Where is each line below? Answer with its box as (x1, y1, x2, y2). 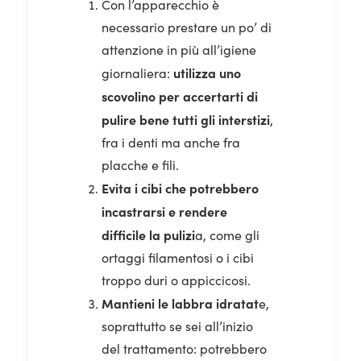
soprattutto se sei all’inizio (102, 317, 253, 334)
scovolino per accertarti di (102, 86, 258, 105)
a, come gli (195, 226, 259, 243)
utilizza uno (173, 63, 241, 81)
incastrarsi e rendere (102, 201, 227, 220)
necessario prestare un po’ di (102, 18, 272, 35)
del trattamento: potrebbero (102, 339, 267, 357)
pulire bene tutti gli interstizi (102, 110, 270, 128)
